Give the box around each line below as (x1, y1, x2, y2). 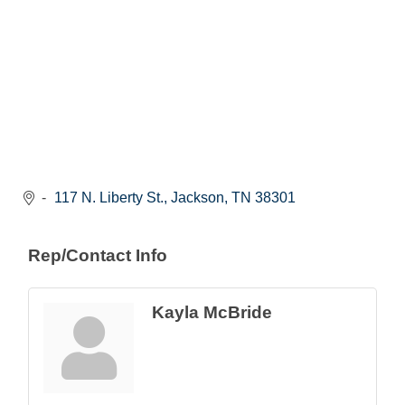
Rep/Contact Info (28, 246, 167, 266)
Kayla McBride (152, 303, 272, 323)
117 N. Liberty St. (54, 190, 164, 206)
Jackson (171, 190, 224, 206)
